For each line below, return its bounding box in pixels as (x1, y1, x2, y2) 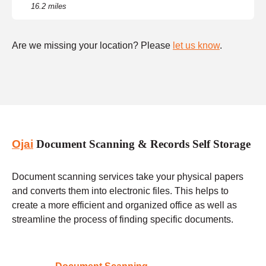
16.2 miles (31, 1, 66, 11)
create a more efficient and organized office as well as (12, 199, 237, 210)
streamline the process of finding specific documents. (12, 214, 233, 224)
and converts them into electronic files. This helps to (12, 185, 229, 196)
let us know (173, 40, 220, 50)
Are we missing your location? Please (12, 40, 173, 50)
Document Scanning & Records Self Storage (33, 138, 251, 151)
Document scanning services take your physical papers (12, 171, 243, 182)
